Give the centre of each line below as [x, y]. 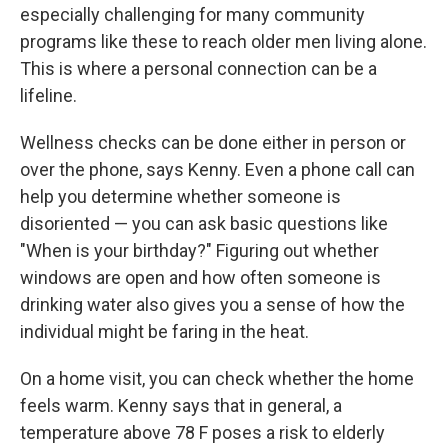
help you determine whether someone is [180, 196]
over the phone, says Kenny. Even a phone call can [217, 169]
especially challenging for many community [192, 14]
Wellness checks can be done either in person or [213, 142]
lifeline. [48, 95]
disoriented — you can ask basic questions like [204, 223]
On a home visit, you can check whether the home [217, 378]
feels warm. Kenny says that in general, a [181, 405]
